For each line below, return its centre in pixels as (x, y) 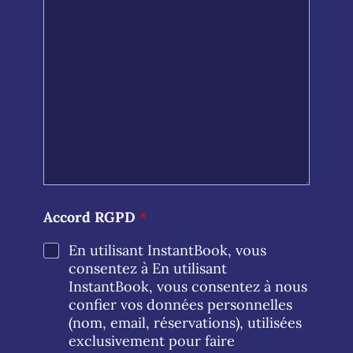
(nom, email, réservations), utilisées (186, 323)
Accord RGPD (92, 217)
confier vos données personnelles (181, 305)
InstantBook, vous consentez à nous (188, 287)
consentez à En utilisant (148, 269)
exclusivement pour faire (152, 341)
